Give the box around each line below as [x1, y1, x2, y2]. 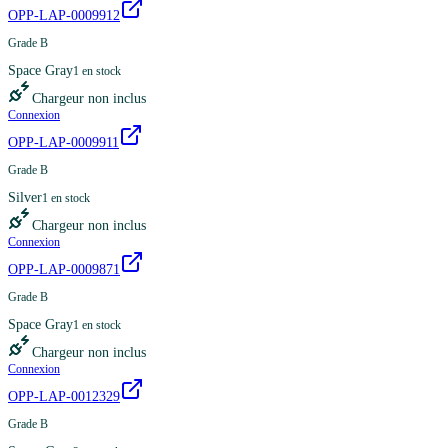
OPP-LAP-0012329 [8, 388, 120, 404]
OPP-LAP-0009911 [8, 134, 119, 150]
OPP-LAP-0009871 [8, 261, 120, 277]
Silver [8, 189, 42, 205]
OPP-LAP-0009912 [8, 7, 120, 23]
